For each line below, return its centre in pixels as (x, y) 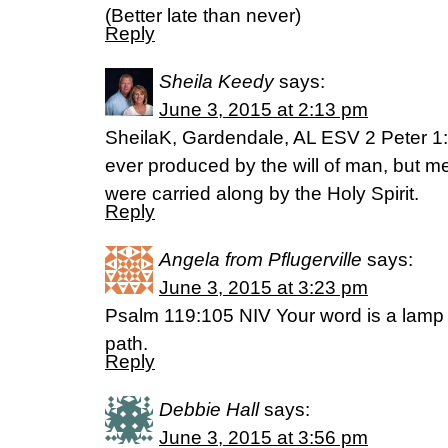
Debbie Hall (209, 409)
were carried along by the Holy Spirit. (262, 193)
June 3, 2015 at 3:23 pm (263, 287)
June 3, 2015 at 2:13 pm (263, 109)
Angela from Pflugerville (260, 259)
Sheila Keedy (216, 81)
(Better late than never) (203, 15)
